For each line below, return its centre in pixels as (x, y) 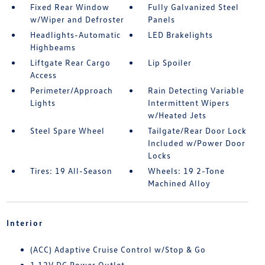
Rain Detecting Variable (196, 90)
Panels (162, 19)
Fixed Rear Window (70, 7)
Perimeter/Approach (71, 90)
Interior (25, 223)
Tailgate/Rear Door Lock (198, 130)
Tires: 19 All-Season (71, 171)
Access (43, 75)
